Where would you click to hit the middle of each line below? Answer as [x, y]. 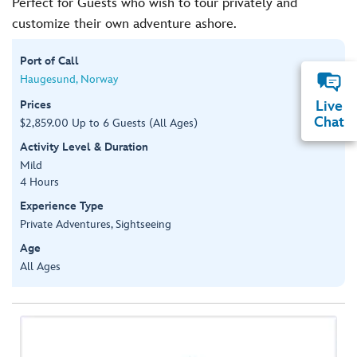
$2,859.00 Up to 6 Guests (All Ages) [109, 123]
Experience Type [62, 206]
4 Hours [39, 182]
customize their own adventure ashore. [124, 24]
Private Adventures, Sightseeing [96, 224]
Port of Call [49, 61]
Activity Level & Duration [84, 147]
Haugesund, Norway [69, 79]
